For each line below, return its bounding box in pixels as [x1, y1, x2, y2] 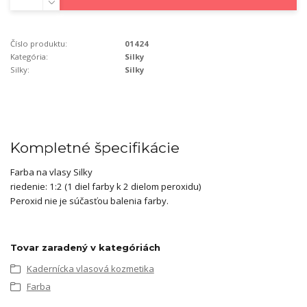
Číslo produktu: [10, 38, 67, 49]
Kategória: [10, 51, 48, 62]
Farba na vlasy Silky [10, 166, 93, 179]
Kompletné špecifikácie [10, 139, 180, 157]
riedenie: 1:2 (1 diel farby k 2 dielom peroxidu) [10, 180, 201, 193]
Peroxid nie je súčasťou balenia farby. [10, 195, 169, 208]
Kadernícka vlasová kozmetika [26, 262, 154, 275]
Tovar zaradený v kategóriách [10, 241, 160, 253]
